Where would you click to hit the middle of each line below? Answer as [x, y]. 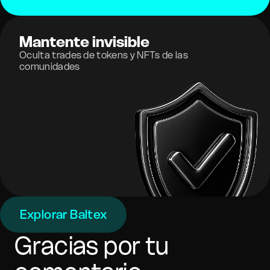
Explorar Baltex [63, 215]
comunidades [50, 66]
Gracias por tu [92, 246]
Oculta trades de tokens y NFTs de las [104, 55]
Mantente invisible [84, 42]
